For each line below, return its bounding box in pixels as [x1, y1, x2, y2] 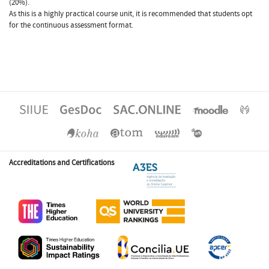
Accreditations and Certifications [9, 157, 114, 168]
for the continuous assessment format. [9, 19, 133, 31]
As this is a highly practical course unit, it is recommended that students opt [9, 8, 252, 19]
